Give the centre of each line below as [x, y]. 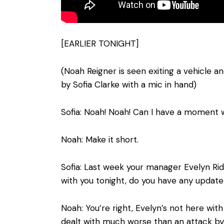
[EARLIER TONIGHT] [100, 43]
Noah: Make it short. [100, 140]
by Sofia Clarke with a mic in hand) [129, 84]
